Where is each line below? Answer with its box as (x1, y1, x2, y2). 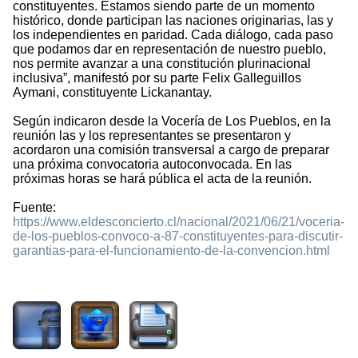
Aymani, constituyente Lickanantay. (13, 86, 212, 100)
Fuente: (13, 201, 56, 215)
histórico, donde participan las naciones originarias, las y (13, 14, 333, 28)
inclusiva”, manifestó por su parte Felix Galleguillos (13, 71, 301, 86)
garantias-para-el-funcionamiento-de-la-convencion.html (13, 244, 330, 258)
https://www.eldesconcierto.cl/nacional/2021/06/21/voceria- (13, 215, 344, 229)
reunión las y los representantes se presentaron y (13, 129, 291, 143)
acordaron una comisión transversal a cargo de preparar (13, 143, 329, 157)
